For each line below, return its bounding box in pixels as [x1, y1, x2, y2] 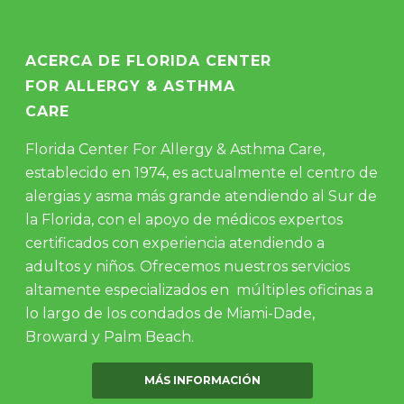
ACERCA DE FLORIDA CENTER [25, 52, 272, 69]
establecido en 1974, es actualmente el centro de [25, 164, 379, 181]
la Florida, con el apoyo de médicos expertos [25, 211, 344, 228]
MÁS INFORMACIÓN [143, 373, 261, 387]
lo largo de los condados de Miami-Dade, [25, 305, 316, 322]
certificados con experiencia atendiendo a [25, 234, 326, 252]
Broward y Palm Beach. [25, 328, 195, 345]
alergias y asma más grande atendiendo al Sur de [25, 188, 378, 205]
